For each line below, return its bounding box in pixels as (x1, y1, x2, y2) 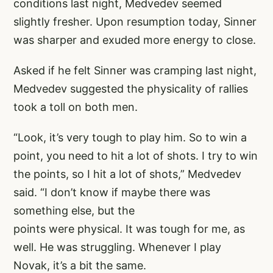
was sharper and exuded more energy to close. (13, 34, 256, 47)
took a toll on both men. (13, 101, 138, 114)
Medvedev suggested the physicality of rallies (13, 82, 248, 96)
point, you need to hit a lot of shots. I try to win (13, 149, 258, 163)
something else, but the (13, 204, 135, 218)
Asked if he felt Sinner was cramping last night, (13, 64, 257, 77)
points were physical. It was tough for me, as (13, 222, 245, 236)
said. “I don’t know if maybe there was (13, 186, 210, 199)
